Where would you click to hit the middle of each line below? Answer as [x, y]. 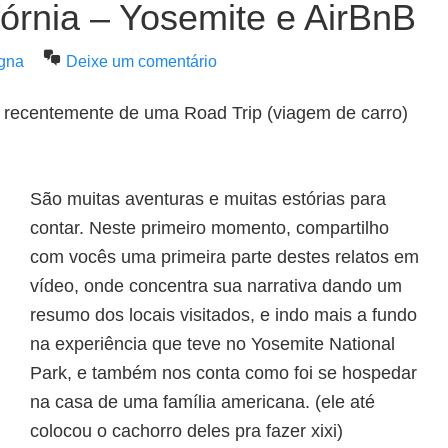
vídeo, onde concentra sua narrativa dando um [216, 286]
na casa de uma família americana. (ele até [202, 402]
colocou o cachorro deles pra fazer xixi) [186, 431]
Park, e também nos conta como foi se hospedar [223, 373]
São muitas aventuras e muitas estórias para [208, 199]
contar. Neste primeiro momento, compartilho [209, 228]
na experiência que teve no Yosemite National [212, 344]
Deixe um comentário [141, 61]
